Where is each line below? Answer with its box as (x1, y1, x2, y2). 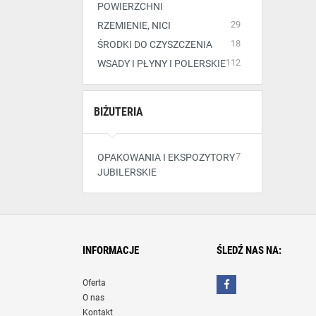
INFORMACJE (83, 244, 139, 257)
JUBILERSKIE (97, 166, 157, 178)
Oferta (83, 278, 106, 288)
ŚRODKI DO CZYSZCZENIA (97, 39, 212, 50)
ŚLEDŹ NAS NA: (217, 244, 281, 257)
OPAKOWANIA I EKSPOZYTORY (97, 152, 235, 163)
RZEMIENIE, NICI (97, 20, 171, 31)
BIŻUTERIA (94, 105, 143, 119)
